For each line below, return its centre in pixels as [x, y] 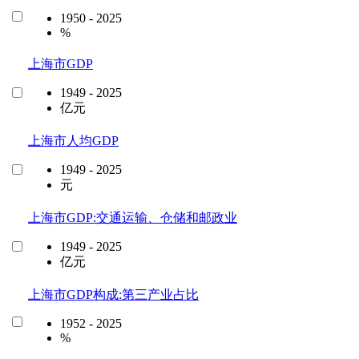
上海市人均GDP [73, 140]
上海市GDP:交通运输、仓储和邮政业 [133, 217]
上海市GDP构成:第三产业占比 [113, 294]
